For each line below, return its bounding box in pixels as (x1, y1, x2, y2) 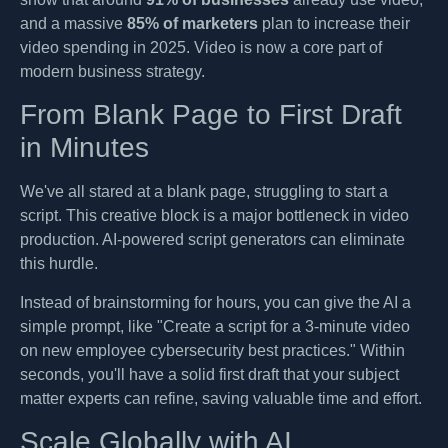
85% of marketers (127, 14, 258, 32)
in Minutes (20, 132, 149, 164)
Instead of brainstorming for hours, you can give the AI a (20, 293, 411, 311)
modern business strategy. (20, 62, 205, 80)
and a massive (20, 14, 127, 32)
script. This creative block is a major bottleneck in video (20, 207, 409, 225)
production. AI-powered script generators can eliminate (20, 231, 405, 249)
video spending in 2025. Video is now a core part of (20, 38, 382, 56)
